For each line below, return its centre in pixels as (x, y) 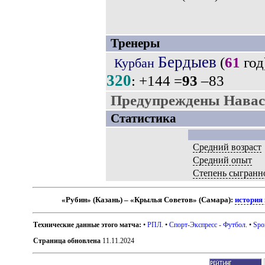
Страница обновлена (67, 240)
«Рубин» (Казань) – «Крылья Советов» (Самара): (148, 200)
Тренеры (135, 43)
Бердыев (187, 62)
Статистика (143, 118)
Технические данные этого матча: (88, 224)
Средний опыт (222, 160)
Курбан (136, 63)
